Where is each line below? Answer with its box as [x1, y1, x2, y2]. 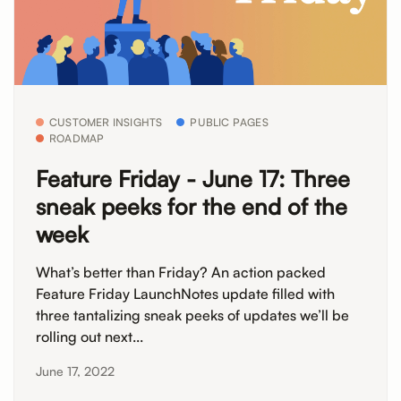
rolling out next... [36, 327, 143, 346]
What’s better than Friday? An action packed [36, 262, 326, 281]
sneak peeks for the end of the [36, 192, 347, 221]
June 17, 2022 [36, 363, 115, 380]
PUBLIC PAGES [190, 115, 269, 130]
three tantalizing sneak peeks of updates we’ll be [36, 305, 349, 324]
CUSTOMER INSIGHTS [49, 115, 163, 130]
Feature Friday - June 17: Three [36, 165, 350, 193]
